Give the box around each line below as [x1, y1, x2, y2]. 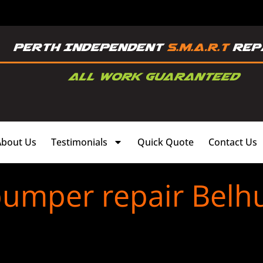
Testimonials [51, 135, 107, 149]
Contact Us [208, 135, 257, 149]
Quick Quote [137, 135, 194, 149]
